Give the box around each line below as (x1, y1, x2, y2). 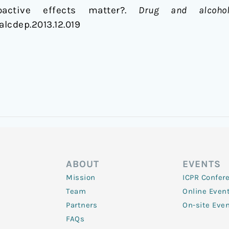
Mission (66, 173, 96, 182)
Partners (66, 200, 97, 210)
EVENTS (182, 158, 221, 170)
